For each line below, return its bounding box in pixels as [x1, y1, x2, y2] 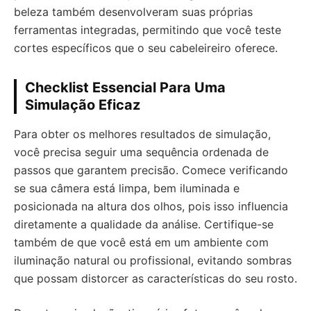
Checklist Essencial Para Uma [25, 78, 226, 96]
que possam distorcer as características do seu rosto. [14, 271, 297, 285]
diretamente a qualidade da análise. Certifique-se [14, 217, 274, 231]
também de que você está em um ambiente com [14, 235, 269, 249]
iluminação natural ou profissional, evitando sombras [14, 253, 292, 267]
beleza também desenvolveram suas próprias [14, 4, 253, 19]
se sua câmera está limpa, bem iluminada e [14, 180, 239, 195]
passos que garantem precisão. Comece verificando [14, 162, 288, 177]
